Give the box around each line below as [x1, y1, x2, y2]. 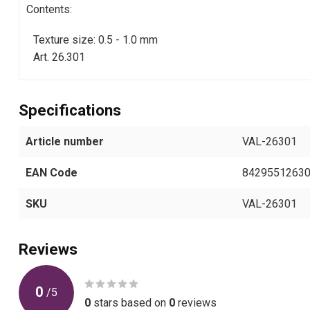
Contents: [26, 2, 72, 16]
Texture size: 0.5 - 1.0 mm [33, 33, 158, 47]
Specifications [19, 100, 121, 119]
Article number [26, 134, 104, 148]
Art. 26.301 [33, 51, 85, 64]
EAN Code [26, 165, 77, 179]
